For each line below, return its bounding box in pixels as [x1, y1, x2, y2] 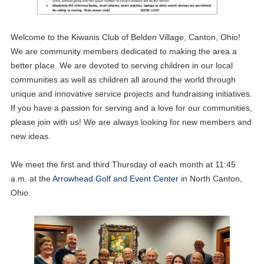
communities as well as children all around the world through [10, 75, 236, 85]
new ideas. [10, 131, 51, 141]
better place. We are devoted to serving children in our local [10, 61, 233, 71]
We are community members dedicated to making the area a [10, 47, 237, 57]
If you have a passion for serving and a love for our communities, [10, 103, 252, 113]
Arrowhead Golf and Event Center [52, 174, 179, 184]
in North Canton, [178, 174, 242, 184]
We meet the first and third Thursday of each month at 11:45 [10, 160, 236, 170]
